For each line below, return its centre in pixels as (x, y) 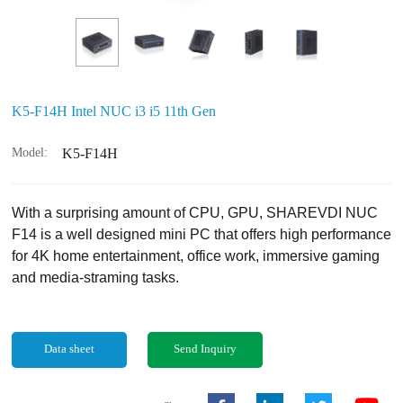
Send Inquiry (206, 349)
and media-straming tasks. (95, 278)
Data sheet (69, 349)
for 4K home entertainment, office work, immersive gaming (196, 256)
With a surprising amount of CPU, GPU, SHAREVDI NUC (195, 213)
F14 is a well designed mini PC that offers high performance (201, 235)
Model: (30, 152)
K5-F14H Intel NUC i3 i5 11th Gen (114, 112)
